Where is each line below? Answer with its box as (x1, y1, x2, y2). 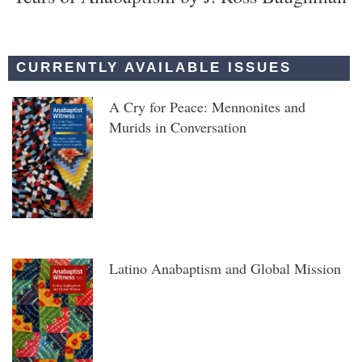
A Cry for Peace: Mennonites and (109, 97, 306, 116)
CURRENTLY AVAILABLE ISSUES (16, 60, 292, 75)
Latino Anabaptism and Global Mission (109, 259, 342, 278)
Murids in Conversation (109, 117, 247, 137)
